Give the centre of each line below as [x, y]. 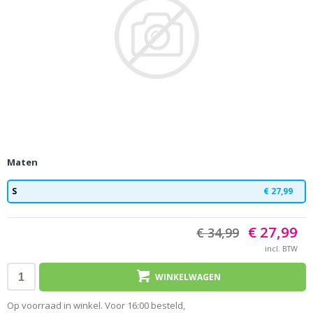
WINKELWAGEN [188, 277]
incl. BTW [281, 248]
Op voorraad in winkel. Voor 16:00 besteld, [96, 305]
